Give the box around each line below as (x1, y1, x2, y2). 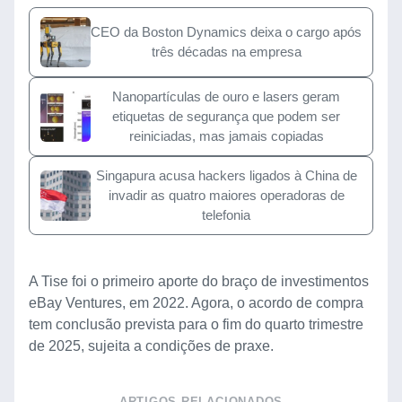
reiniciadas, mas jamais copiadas (128, 127, 324, 144)
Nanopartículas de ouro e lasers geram (112, 88, 340, 104)
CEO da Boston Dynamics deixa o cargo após (91, 23, 362, 39)
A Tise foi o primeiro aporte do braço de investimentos (29, 273, 369, 289)
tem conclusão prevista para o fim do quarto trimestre (29, 316, 363, 332)
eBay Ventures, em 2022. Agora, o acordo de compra (29, 294, 363, 310)
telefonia (202, 206, 250, 223)
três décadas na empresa (151, 43, 301, 59)
